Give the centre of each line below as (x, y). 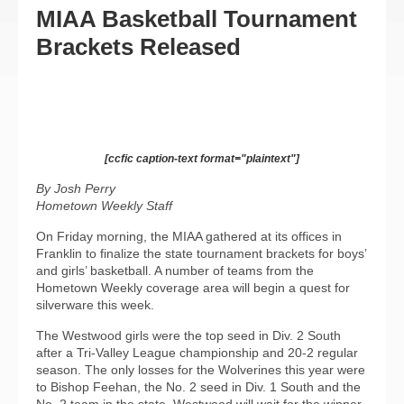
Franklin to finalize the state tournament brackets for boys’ (201, 253)
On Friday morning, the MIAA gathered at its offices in (189, 236)
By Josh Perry (76, 188)
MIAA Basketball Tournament (197, 19)
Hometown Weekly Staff (104, 206)
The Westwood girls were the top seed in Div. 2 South (188, 335)
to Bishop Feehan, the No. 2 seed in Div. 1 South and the (198, 387)
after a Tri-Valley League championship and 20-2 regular (197, 353)
